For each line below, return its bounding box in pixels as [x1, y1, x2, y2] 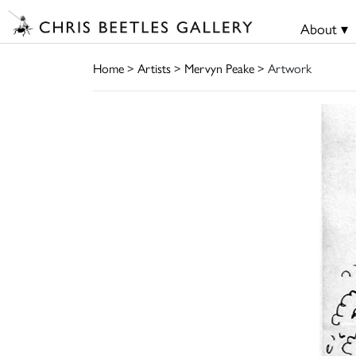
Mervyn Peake [184, 58, 254, 77]
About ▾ [300, 18, 348, 38]
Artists [137, 58, 171, 77]
